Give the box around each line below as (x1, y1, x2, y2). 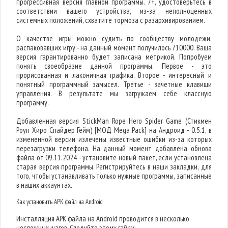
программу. (16, 98, 49, 107)
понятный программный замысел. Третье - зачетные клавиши (16, 79, 212, 89)
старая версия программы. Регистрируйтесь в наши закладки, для (16, 162, 212, 172)
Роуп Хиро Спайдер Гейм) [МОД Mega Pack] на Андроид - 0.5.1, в (16, 125, 212, 135)
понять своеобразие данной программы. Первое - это (16, 61, 212, 71)
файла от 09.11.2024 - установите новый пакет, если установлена (16, 153, 212, 162)
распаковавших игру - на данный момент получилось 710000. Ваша (16, 43, 212, 52)
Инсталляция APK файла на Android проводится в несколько (16, 214, 190, 223)
